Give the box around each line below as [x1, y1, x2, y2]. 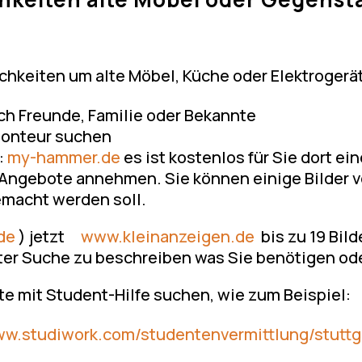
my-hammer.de [7, 145, 121, 168]
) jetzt [15, 225, 82, 247]
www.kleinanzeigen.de [81, 225, 255, 247]
